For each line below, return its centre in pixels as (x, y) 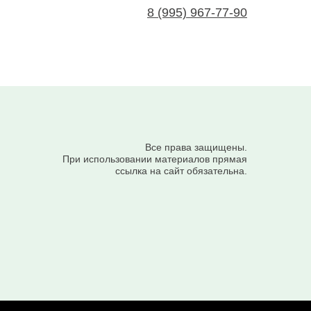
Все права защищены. (196, 147)
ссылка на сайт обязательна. (181, 171)
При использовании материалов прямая (155, 159)
